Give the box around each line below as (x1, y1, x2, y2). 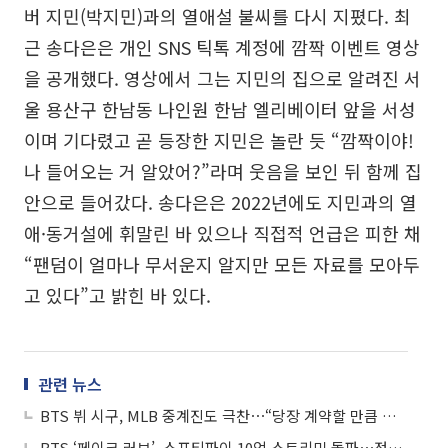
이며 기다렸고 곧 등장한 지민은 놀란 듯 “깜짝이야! (24, 127, 414, 154)
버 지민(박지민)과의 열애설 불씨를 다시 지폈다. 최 (24, 3, 411, 30)
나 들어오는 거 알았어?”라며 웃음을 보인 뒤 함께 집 (24, 158, 422, 185)
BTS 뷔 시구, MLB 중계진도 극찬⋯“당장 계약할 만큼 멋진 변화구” (382, 405, 397, 427)
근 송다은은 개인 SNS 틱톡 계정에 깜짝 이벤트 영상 (24, 34, 420, 61)
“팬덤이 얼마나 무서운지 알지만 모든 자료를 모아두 (24, 251, 420, 278)
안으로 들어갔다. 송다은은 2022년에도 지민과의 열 (24, 189, 417, 216)
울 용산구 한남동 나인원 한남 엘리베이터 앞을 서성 (24, 96, 416, 123)
